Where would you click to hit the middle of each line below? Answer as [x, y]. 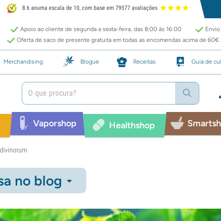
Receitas [145, 61]
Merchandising [23, 61]
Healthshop [132, 125]
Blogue [90, 61]
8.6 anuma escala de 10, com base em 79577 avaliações [89, 8]
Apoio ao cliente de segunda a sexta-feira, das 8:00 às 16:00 [101, 29]
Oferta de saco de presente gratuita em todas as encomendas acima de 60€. [118, 40]
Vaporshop [55, 123]
